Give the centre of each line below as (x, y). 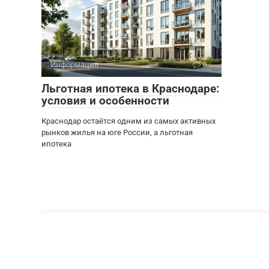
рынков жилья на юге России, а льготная (117, 132)
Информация (74, 64)
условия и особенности (105, 100)
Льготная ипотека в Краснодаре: (130, 88)
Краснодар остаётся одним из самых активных (128, 121)
